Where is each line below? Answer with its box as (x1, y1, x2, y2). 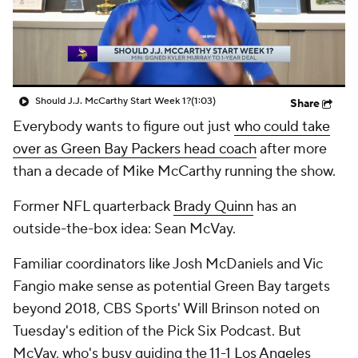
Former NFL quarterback (13, 197, 173, 216)
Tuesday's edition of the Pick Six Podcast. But (13, 322, 301, 340)
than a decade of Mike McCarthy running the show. (13, 162, 336, 181)
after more (257, 140, 327, 158)
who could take (234, 117, 330, 136)
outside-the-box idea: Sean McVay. (13, 220, 236, 238)
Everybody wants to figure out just (13, 117, 234, 136)
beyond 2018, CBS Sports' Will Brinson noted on (13, 300, 320, 318)
